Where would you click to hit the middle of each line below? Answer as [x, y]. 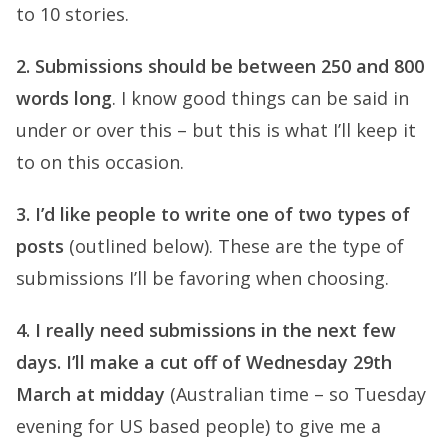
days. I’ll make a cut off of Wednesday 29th [204, 362]
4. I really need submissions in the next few [206, 330]
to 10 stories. [72, 14]
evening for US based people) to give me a [198, 426]
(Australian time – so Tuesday [295, 394]
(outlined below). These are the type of [234, 246]
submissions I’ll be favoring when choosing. [202, 278]
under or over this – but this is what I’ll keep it [216, 130]
